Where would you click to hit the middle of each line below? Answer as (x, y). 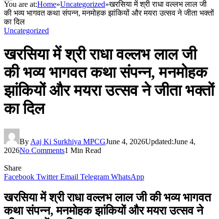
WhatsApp (128, 176)
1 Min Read (83, 150)
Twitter (47, 176)
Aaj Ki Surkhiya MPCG (68, 141)
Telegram (95, 176)
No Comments (42, 150)
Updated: (159, 141)
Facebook (19, 176)
